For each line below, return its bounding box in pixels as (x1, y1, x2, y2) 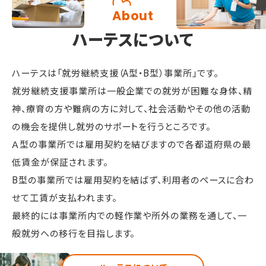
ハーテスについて (72, 27, 194, 50)
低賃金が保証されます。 (12, 156, 108, 168)
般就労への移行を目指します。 (12, 227, 135, 239)
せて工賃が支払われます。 (12, 191, 117, 204)
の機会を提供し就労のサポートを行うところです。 (12, 120, 211, 132)
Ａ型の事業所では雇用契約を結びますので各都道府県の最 (12, 138, 251, 150)
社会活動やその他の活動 (148, 102, 251, 115)
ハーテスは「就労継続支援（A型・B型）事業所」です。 (12, 66, 218, 79)
